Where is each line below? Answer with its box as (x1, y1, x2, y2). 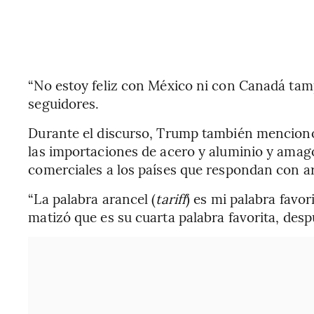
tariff (156, 189, 186, 207)
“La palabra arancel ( (28, 189, 156, 207)
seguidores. (28, 94, 100, 112)
